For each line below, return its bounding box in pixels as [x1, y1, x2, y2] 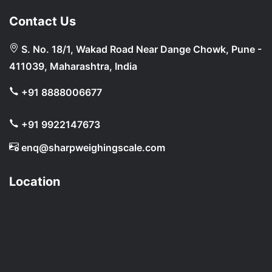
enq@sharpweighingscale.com [19, 141, 165, 154]
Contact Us [9, 14, 76, 29]
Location [9, 174, 60, 189]
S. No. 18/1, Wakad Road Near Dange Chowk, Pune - [19, 43, 262, 55]
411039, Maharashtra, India [9, 60, 137, 72]
